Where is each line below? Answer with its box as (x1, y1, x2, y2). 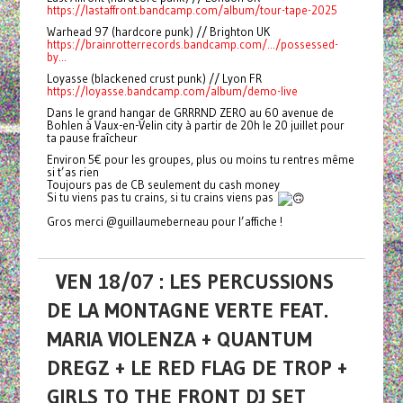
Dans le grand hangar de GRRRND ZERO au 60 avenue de (46, 105, 334, 121)
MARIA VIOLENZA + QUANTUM (46, 326, 312, 352)
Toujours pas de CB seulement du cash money (46, 177, 280, 193)
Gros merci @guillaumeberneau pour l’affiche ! (46, 213, 287, 228)
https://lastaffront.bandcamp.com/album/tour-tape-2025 (46, 3, 337, 18)
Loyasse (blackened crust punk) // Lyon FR (46, 71, 262, 86)
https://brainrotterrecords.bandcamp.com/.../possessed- (46, 37, 338, 52)
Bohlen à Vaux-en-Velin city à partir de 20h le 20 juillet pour (46, 118, 345, 133)
